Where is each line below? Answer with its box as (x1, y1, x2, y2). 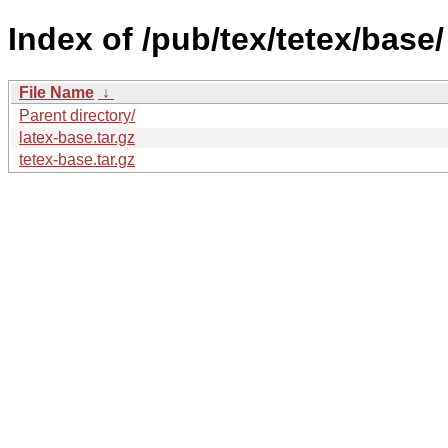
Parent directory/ (19, 106, 135, 124)
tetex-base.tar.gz (19, 150, 135, 168)
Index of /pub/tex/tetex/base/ (8, 21, 444, 58)
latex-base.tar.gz (19, 128, 135, 146)
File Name (19, 83, 94, 101)
